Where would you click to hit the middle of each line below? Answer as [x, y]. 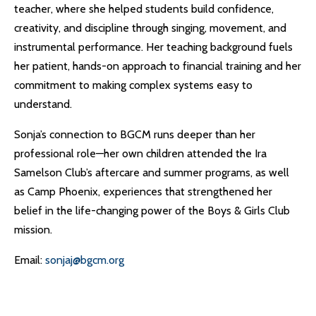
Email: [30, 260]
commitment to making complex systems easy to [133, 85]
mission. [33, 230]
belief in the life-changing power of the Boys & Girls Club [152, 211]
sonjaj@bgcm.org [85, 260]
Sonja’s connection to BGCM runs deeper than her [135, 134]
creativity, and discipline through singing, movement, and [150, 28]
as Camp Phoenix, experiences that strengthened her [143, 192]
